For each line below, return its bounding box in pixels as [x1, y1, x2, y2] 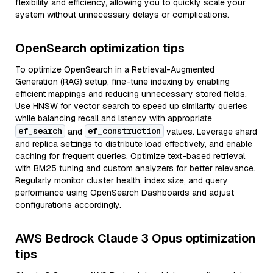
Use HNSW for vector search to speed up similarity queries [15, 101, 247, 112]
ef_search [18, 126, 62, 136]
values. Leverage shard [164, 126, 257, 137]
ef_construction [88, 126, 161, 136]
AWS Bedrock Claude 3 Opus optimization [15, 230, 255, 246]
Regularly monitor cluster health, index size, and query [15, 175, 228, 186]
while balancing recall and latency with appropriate [15, 113, 212, 124]
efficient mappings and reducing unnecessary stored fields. [15, 88, 247, 99]
